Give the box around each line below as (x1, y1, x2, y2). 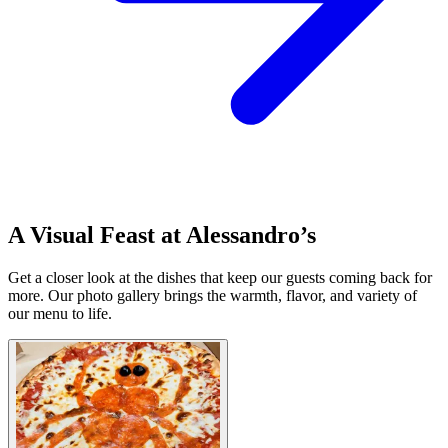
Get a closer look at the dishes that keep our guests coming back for (8, 269, 432, 287)
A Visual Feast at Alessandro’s (8, 222, 316, 249)
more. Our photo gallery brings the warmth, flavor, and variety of (8, 287, 417, 305)
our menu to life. (8, 305, 112, 323)
